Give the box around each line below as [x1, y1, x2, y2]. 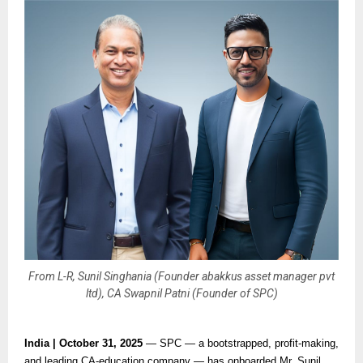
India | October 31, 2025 [24, 336, 146, 349]
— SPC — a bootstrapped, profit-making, [146, 336, 339, 349]
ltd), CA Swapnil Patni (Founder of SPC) [85, 287, 278, 301]
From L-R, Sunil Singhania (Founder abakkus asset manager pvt [28, 270, 335, 284]
